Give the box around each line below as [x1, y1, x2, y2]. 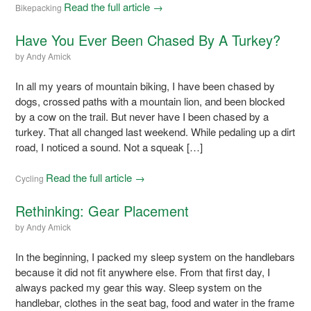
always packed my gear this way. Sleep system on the [15, 279, 262, 294]
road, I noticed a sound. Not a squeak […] [15, 139, 203, 154]
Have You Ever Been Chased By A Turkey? [15, 29, 281, 50]
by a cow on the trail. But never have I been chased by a [15, 108, 269, 124]
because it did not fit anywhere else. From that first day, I [15, 264, 271, 279]
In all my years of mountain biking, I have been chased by [15, 78, 276, 93]
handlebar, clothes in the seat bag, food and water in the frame [15, 294, 295, 310]
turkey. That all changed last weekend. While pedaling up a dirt [15, 124, 296, 139]
